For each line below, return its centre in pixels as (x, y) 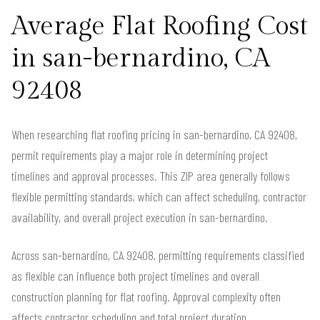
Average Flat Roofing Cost (160, 26)
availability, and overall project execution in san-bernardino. (140, 217)
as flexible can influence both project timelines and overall (135, 275)
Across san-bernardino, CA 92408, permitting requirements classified (158, 255)
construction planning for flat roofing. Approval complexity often (146, 296)
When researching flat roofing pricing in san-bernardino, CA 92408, (154, 134)
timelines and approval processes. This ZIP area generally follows (151, 175)
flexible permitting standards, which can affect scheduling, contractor (159, 196)
